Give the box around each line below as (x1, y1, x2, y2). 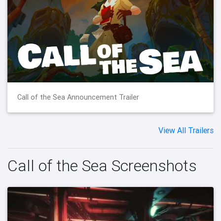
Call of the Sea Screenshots (7, 155, 197, 175)
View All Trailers (158, 125, 214, 135)
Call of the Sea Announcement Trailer (17, 92, 139, 102)
